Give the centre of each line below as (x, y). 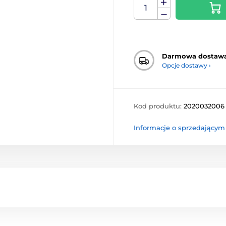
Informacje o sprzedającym (179, 128)
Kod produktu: (159, 106)
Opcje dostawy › (186, 65)
